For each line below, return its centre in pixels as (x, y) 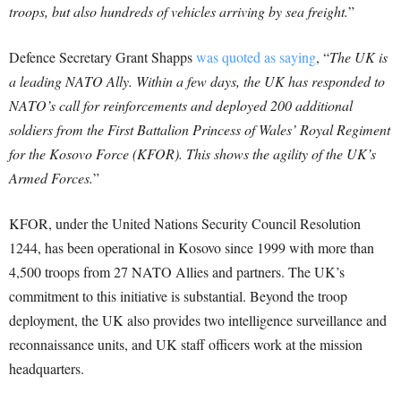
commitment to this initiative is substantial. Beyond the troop (178, 296)
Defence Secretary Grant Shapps (102, 57)
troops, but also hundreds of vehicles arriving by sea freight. (179, 12)
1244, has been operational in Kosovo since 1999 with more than (192, 248)
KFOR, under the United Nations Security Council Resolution (185, 224)
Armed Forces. (51, 178)
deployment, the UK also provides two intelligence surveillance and (198, 320)
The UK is (358, 57)
